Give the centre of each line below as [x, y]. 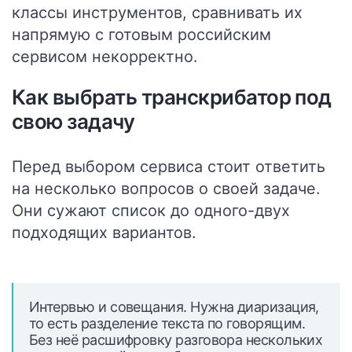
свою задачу [73, 121]
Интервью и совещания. [108, 307]
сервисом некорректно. [105, 57]
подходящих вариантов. [104, 233]
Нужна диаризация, [253, 307]
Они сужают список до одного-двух [151, 211]
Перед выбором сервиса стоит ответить [169, 167]
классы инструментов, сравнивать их [157, 13]
